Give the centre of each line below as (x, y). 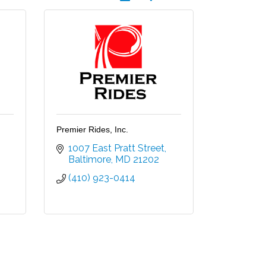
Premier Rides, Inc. (92, 130)
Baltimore (89, 160)
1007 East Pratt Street (116, 148)
